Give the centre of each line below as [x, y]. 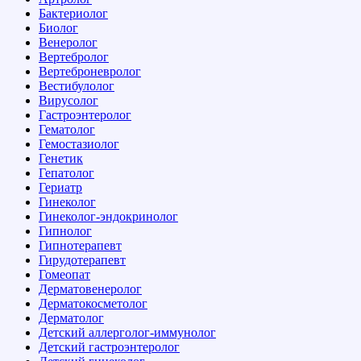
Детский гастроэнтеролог [109, 346]
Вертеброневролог [90, 71]
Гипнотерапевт [80, 245]
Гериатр [60, 187]
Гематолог [67, 129]
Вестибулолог [77, 85]
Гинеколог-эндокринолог [108, 216]
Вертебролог [74, 56]
